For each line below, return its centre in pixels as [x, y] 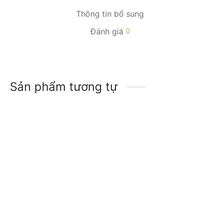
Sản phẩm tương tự [64, 86]
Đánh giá [108, 32]
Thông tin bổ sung [110, 14]
